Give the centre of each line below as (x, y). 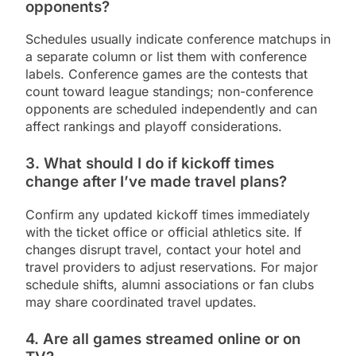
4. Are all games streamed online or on (163, 339)
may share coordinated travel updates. (141, 302)
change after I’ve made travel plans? (156, 182)
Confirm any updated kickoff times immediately (168, 215)
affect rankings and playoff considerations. (154, 127)
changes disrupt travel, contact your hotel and (163, 250)
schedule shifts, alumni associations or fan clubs (170, 285)
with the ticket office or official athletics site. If (164, 232)
